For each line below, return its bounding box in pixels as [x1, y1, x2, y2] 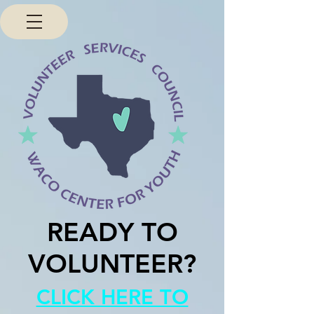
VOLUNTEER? [28, 247, 196, 279]
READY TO [46, 216, 178, 247]
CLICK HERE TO [36, 285, 189, 309]
